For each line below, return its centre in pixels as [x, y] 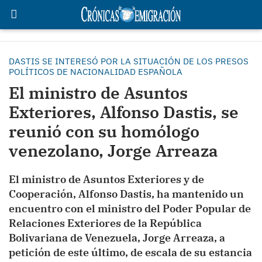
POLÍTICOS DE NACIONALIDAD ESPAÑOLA [96, 72]
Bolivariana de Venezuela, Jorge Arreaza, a [117, 238]
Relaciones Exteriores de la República [105, 223]
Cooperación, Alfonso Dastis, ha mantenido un [126, 194]
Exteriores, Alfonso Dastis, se [124, 112]
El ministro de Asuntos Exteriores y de [106, 179]
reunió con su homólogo [104, 131]
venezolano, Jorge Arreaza [113, 151]
